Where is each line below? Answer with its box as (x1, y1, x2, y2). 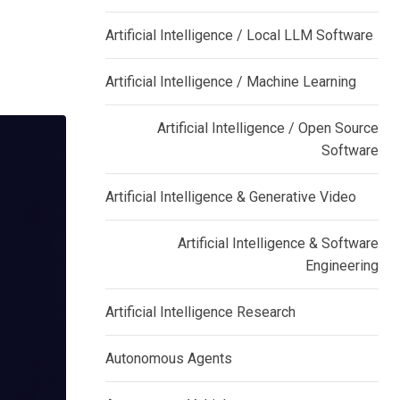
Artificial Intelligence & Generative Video (105, 188, 356, 205)
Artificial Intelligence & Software (178, 235, 379, 252)
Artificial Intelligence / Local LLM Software (105, 27, 373, 44)
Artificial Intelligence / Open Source (157, 120, 379, 137)
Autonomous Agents (105, 350, 232, 367)
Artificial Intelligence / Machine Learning (105, 73, 356, 90)
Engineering (305, 257, 379, 274)
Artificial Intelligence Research (105, 304, 296, 321)
